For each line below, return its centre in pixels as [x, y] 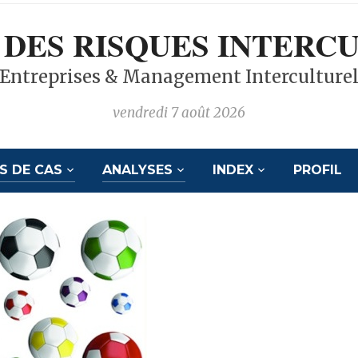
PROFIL [317, 170]
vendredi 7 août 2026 [179, 113]
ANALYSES [137, 170]
